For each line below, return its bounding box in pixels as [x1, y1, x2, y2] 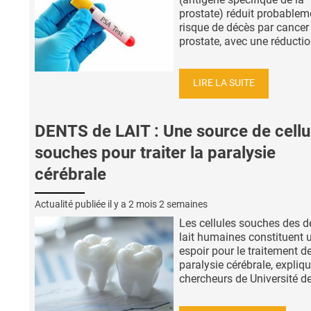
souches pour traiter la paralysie [35, 143, 276, 163]
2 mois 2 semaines [128, 199, 208, 210]
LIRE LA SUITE [193, 77, 255, 90]
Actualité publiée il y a [35, 199, 128, 210]
